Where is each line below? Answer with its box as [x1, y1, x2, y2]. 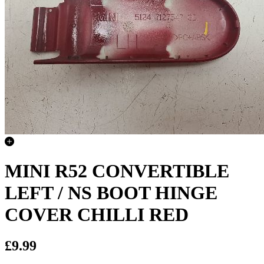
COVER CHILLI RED [5, 203, 189, 225]
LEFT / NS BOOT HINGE [5, 181, 217, 203]
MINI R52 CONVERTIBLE [5, 160, 229, 181]
